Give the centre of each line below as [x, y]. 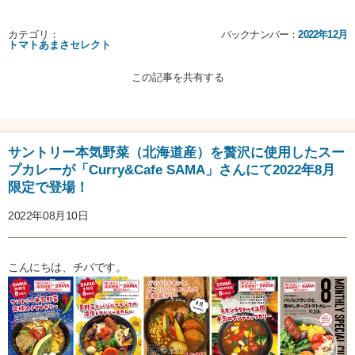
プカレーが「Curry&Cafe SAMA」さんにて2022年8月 [172, 170]
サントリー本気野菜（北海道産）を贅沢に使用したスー [176, 153]
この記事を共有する [177, 78]
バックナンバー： [260, 35]
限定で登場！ [48, 188]
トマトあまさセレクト [59, 45]
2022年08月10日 [48, 216]
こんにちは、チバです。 [67, 267]
